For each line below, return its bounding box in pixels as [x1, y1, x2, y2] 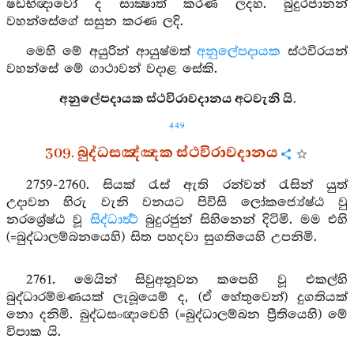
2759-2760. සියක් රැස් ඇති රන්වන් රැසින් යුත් [25, 178, 348, 193]
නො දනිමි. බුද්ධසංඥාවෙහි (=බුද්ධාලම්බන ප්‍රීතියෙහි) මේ [6, 307, 348, 322]
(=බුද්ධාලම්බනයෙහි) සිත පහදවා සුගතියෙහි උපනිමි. [6, 230, 317, 245]
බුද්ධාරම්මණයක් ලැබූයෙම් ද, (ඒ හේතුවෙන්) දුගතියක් [6, 290, 348, 305]
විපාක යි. [6, 325, 61, 340]
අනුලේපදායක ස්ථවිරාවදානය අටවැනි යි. [58, 90, 296, 108]
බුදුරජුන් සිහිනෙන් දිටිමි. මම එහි [137, 213, 348, 228]
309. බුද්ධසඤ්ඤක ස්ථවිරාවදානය [44, 143, 278, 164]
